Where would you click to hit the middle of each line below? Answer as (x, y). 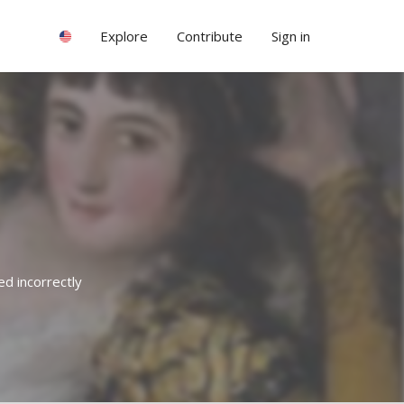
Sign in (291, 36)
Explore (124, 36)
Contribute (210, 36)
